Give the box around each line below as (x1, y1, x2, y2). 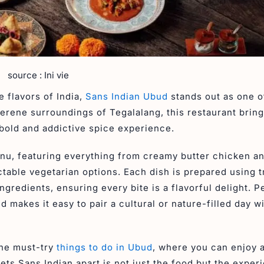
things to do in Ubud (57, 242, 153, 253)
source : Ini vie (8, 70, 69, 81)
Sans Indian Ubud (85, 91, 168, 103)
